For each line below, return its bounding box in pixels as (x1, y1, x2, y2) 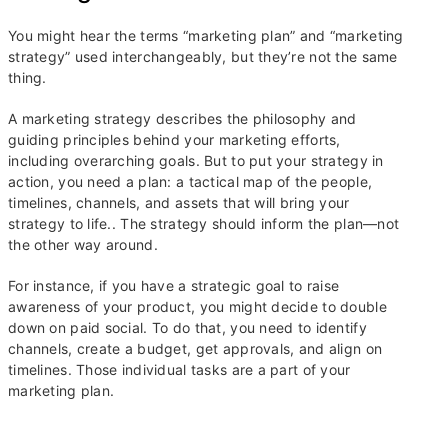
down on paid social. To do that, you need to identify (8, 319, 367, 336)
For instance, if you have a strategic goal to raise (8, 277, 340, 294)
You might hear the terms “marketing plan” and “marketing (8, 27, 404, 44)
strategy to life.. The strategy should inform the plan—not (8, 215, 400, 232)
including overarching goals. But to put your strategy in (8, 152, 384, 169)
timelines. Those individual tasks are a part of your (8, 361, 351, 378)
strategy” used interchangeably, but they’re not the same (8, 48, 398, 65)
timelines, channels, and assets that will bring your (8, 194, 350, 211)
